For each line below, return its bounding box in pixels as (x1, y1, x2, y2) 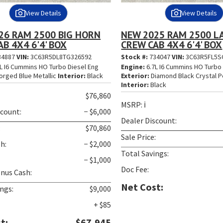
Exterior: (121, 71, 150, 81)
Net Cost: (121, 181, 164, 194)
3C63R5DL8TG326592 (30, 52, 92, 62)
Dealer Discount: (121, 115, 177, 126)
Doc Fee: (121, 164, 149, 175)
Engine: (121, 62, 145, 72)
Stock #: (121, 52, 150, 62)
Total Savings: (121, 148, 169, 159)
